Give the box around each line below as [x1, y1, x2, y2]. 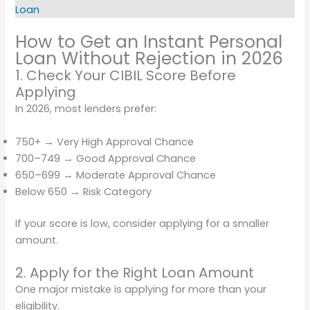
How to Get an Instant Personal [15, 30, 283, 55]
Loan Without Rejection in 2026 [15, 46, 284, 71]
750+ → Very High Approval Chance [15, 134, 194, 149]
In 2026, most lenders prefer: [15, 102, 157, 116]
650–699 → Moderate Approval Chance [15, 167, 217, 182]
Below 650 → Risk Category [15, 184, 152, 199]
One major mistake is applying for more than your [15, 282, 267, 296]
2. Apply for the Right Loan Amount [15, 262, 255, 282]
